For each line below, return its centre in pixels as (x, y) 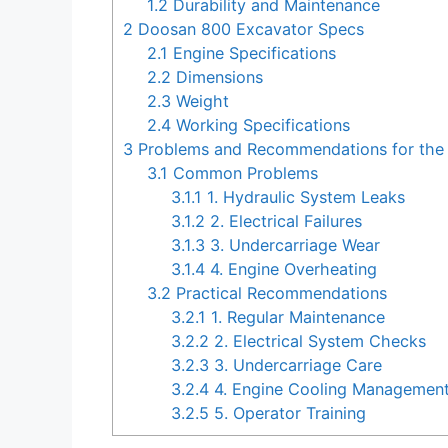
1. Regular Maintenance (296, 317)
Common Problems (243, 173)
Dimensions (217, 77)
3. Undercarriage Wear (293, 245)
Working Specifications (261, 125)
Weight (200, 101)
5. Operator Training (288, 413)
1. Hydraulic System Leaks (304, 197)
